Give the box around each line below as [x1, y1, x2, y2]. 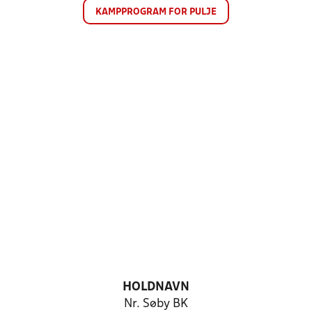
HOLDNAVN [123, 281, 189, 293]
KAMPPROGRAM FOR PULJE [95, 8, 217, 17]
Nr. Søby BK [124, 298, 188, 310]
